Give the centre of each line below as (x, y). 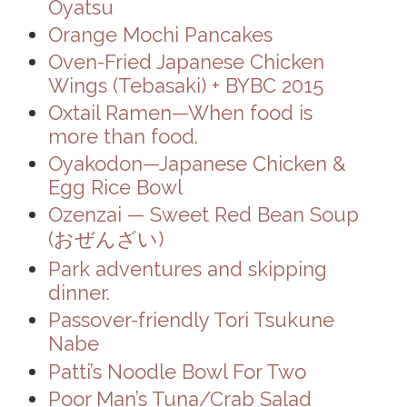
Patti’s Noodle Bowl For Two (177, 371)
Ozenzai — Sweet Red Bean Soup (203, 215)
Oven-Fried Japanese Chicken (186, 62)
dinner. (79, 293)
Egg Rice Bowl (115, 188)
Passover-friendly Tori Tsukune (191, 320)
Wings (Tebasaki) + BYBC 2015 (185, 86)
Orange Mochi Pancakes (160, 34)
